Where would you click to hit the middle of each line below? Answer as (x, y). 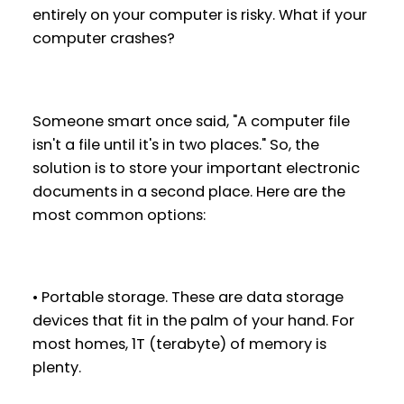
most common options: (119, 215)
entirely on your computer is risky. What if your (199, 15)
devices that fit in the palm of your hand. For (193, 320)
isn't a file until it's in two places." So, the (175, 144)
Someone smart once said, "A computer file (191, 121)
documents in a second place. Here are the (188, 191)
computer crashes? (103, 39)
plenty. (56, 367)
